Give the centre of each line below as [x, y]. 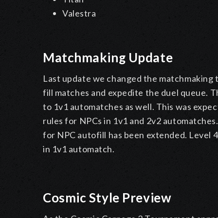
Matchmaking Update [108, 58]
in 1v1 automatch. [79, 149]
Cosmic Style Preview [107, 198]
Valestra [79, 13]
